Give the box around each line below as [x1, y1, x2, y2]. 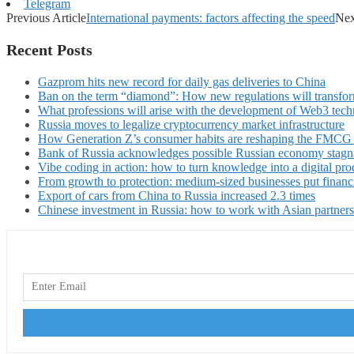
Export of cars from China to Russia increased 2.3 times [38, 188, 315, 202]
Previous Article [6, 10, 86, 24]
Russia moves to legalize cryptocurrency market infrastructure [38, 117, 345, 131]
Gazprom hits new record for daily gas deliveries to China [38, 74, 326, 88]
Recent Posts [6, 40, 92, 58]
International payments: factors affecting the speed [86, 10, 335, 24]
